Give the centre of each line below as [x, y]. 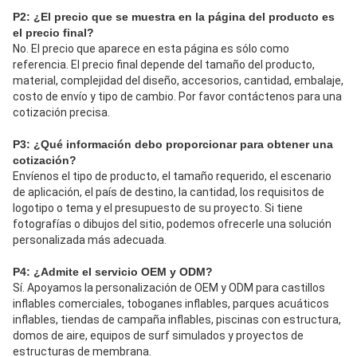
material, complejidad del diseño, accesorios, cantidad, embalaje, [178, 81]
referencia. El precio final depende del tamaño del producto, [164, 65]
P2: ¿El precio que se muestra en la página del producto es [174, 17]
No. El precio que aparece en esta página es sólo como [151, 49]
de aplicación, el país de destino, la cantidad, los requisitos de [169, 192]
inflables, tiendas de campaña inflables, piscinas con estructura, [177, 320]
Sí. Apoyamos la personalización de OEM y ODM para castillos [169, 288]
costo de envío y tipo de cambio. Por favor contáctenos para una [177, 97]
